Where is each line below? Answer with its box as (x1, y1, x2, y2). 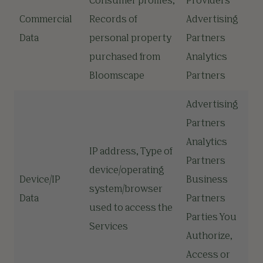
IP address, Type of (89, 147, 172, 157)
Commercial (19, 15, 72, 25)
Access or (186, 251, 230, 260)
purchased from (89, 53, 160, 62)
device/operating (89, 166, 164, 176)
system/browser (89, 185, 163, 194)
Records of (89, 15, 137, 25)
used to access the (89, 204, 173, 213)
